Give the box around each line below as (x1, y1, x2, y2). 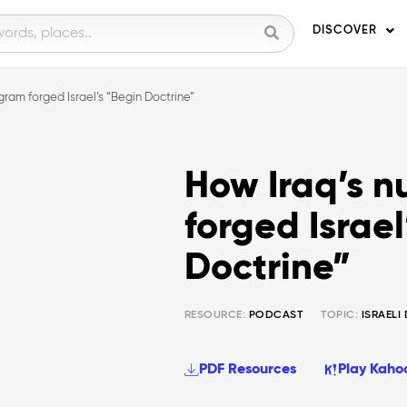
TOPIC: (321, 310, 359, 322)
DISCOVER (313, 25, 377, 36)
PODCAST (248, 310, 303, 322)
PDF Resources (198, 362, 296, 378)
